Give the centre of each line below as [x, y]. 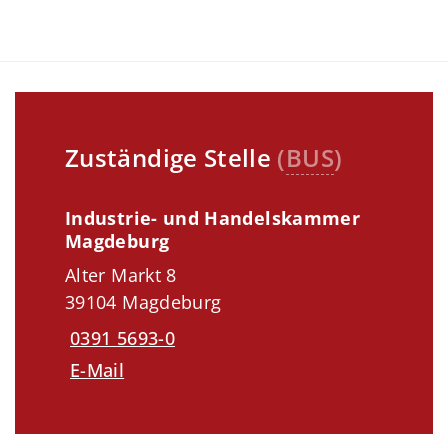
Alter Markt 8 [121, 275]
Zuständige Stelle [171, 158]
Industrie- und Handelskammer [213, 218]
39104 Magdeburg [143, 302]
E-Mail [97, 369]
